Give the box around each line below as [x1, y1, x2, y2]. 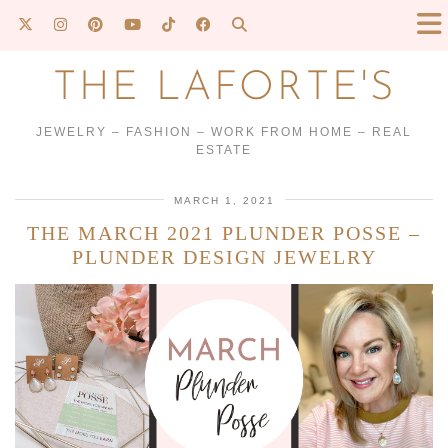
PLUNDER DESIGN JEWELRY [71, 246, 377, 268]
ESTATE [196, 143, 252, 157]
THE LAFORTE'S [52, 69, 396, 109]
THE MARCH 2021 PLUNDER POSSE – [27, 222, 421, 244]
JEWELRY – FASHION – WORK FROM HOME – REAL [36, 125, 412, 139]
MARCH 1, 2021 [173, 195, 275, 206]
